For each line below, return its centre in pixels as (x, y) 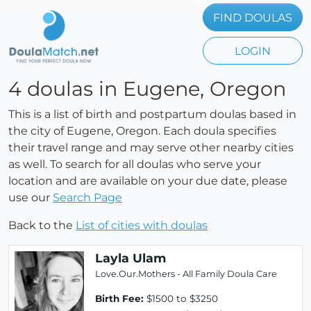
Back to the (42, 225)
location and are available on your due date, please (148, 181)
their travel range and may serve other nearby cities (151, 148)
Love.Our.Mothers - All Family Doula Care (186, 274)
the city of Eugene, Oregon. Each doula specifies (142, 131)
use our (31, 197)
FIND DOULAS (253, 18)
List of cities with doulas (142, 225)
